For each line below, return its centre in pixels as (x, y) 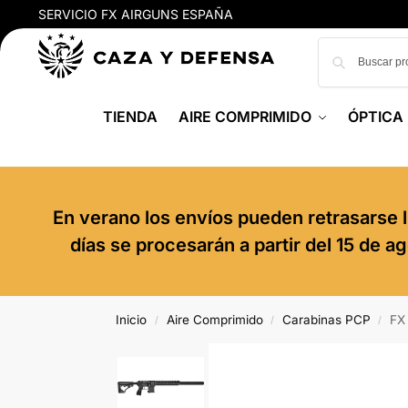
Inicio (132, 320)
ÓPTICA (376, 117)
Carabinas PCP (326, 320)
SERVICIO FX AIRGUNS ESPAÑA (135, 14)
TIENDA (131, 117)
